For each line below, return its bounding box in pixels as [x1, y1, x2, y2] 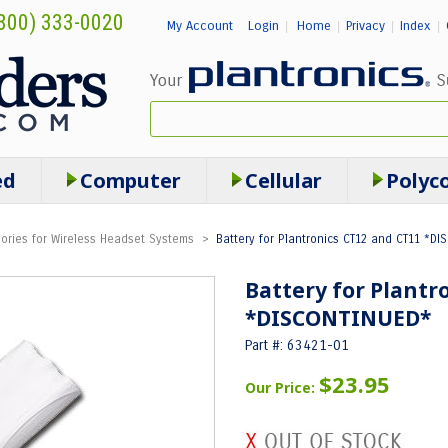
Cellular [244, 167, 322, 194]
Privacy [345, 18, 385, 34]
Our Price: [245, 378, 319, 397]
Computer [79, 167, 181, 194]
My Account [166, 18, 233, 34]
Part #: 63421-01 [245, 337, 349, 354]
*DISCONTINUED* [245, 304, 431, 332]
